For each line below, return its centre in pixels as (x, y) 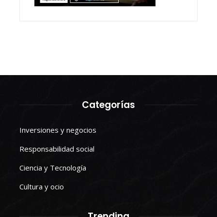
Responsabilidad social (57, 148)
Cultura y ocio (42, 186)
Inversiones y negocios (58, 130)
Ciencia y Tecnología (53, 167)
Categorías (108, 105)
